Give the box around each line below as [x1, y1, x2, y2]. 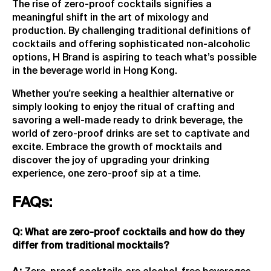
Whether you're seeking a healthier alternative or [12, 90, 234, 100]
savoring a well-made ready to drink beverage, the [12, 116, 243, 126]
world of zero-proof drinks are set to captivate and [12, 129, 250, 140]
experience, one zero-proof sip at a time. [12, 169, 201, 180]
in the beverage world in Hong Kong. [12, 67, 177, 77]
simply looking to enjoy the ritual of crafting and [12, 103, 235, 113]
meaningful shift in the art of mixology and [12, 13, 209, 24]
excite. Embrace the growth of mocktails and [12, 143, 222, 153]
